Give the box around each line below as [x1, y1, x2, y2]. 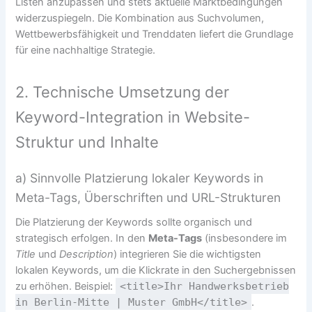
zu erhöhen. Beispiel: [15, 279, 116, 292]
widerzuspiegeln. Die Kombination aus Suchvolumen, [15, 11, 265, 24]
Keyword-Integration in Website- [15, 107, 251, 126]
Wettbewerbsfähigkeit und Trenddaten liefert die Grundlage [15, 27, 294, 40]
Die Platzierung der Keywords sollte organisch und [15, 215, 253, 228]
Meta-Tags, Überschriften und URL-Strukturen [15, 189, 281, 205]
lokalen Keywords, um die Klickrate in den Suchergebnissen [15, 263, 297, 276]
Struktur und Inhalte [15, 132, 159, 151]
